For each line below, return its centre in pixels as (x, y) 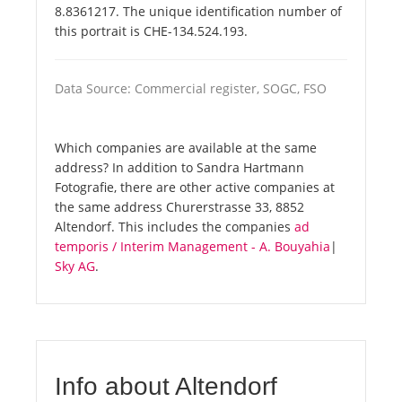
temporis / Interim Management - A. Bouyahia (192, 247)
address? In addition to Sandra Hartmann (179, 168)
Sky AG (75, 267)
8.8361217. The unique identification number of (198, 12)
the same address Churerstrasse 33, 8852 (179, 207)
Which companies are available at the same (186, 148)
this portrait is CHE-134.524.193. (151, 31)
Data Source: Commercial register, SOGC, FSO (191, 89)
